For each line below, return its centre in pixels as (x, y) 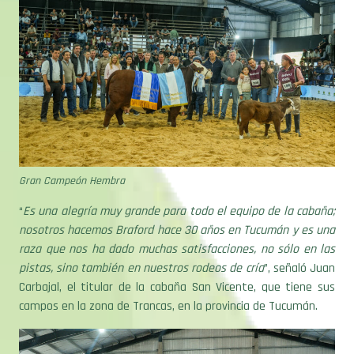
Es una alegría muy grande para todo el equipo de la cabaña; (179, 186)
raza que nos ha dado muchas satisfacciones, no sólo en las (177, 224)
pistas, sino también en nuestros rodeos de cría (141, 243)
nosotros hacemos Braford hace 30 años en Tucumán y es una (177, 205)
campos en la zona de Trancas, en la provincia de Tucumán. (168, 281)
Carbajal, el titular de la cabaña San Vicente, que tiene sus (177, 262)
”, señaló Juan (299, 243)
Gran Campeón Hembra (72, 155)
